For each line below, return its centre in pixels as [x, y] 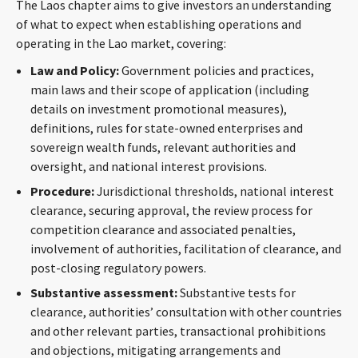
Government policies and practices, [217, 70]
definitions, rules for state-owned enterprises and [167, 128]
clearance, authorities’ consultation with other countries [186, 312]
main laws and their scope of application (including [170, 89]
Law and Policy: [75, 70]
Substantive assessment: [104, 292]
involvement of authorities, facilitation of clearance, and [186, 249]
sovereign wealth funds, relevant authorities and [163, 147]
